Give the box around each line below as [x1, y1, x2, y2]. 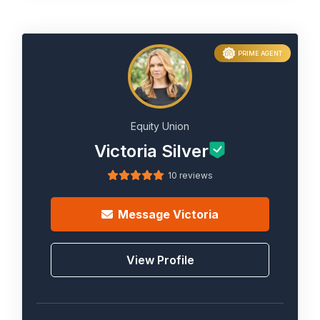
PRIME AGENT [237, 49, 282, 57]
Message [118, 207, 173, 221]
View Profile [126, 253, 194, 267]
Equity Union [131, 120, 189, 132]
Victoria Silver [94, 141, 209, 161]
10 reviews [168, 170, 213, 181]
